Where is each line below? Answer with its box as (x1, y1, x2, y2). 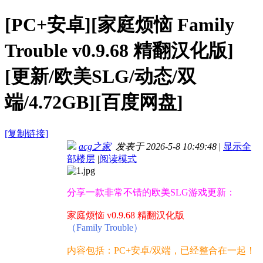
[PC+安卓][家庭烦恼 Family (5, 14, 234, 35)
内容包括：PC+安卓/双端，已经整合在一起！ (67, 245, 255, 256)
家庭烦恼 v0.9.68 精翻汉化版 (67, 210, 184, 221)
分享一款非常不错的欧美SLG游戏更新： (67, 187, 235, 198)
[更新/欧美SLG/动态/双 (5, 65, 196, 87)
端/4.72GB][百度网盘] (5, 91, 183, 113)
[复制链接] (5, 129, 48, 139)
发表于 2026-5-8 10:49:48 (111, 141, 217, 152)
